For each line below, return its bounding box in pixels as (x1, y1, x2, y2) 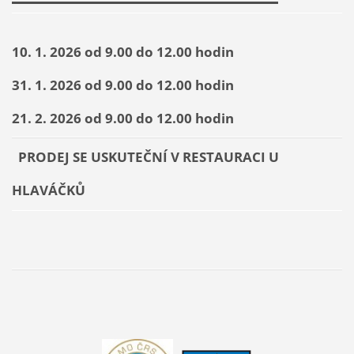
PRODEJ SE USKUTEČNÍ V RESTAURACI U (11, 147, 279, 167)
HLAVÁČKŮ (11, 180, 85, 200)
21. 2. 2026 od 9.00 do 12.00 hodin (11, 107, 234, 127)
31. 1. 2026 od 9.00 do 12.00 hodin (11, 74, 234, 94)
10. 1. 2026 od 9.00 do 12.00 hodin (11, 41, 234, 61)
